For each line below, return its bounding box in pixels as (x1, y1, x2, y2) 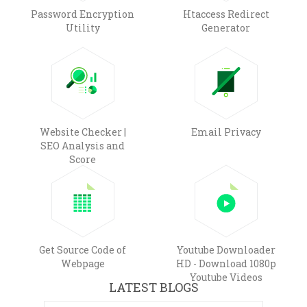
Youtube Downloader (176, 243, 275, 256)
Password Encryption (31, 7, 134, 21)
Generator (201, 21, 250, 34)
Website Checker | (39, 125, 126, 138)
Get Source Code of (39, 243, 126, 256)
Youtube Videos (189, 270, 262, 284)
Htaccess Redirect (182, 7, 269, 21)
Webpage (60, 256, 105, 270)
